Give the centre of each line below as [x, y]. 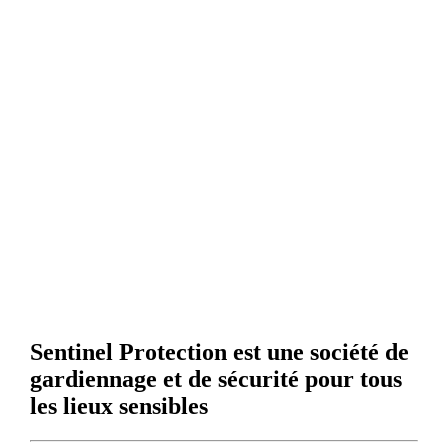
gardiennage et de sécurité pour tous [215, 379]
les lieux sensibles [118, 406]
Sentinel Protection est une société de [219, 352]
